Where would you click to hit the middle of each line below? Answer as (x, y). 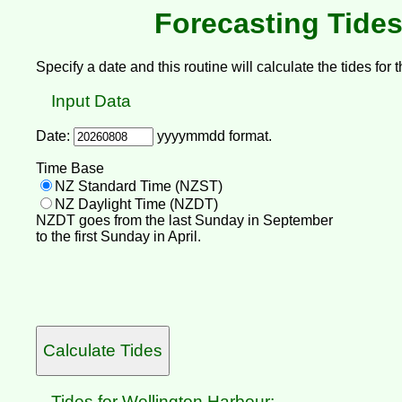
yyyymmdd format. (213, 136)
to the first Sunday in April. (118, 237)
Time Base (70, 169)
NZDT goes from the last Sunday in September (184, 221)
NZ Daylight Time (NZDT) (136, 205)
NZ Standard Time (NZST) (139, 187)
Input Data (91, 101)
